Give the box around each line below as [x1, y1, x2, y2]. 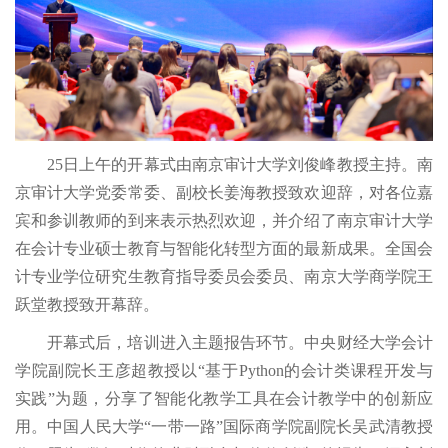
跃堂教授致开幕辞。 [15, 295, 159, 313]
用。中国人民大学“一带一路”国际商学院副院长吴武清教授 [15, 417, 433, 435]
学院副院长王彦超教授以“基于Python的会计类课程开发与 [15, 361, 433, 379]
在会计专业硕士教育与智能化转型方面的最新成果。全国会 [15, 239, 433, 257]
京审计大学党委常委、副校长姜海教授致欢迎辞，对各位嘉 [15, 183, 433, 201]
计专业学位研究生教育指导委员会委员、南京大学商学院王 [15, 267, 433, 285]
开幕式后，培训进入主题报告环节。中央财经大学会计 [47, 333, 433, 351]
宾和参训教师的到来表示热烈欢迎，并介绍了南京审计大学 [15, 211, 433, 229]
